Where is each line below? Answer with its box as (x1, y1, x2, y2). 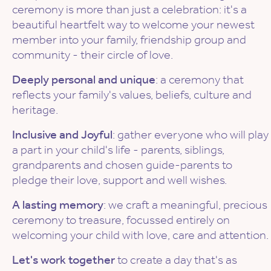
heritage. (12, 102, 58, 117)
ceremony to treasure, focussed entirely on (12, 212, 230, 227)
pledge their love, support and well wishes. (12, 172, 227, 188)
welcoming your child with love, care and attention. (12, 227, 269, 243)
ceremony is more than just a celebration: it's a (12, 2, 247, 17)
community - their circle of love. (12, 47, 173, 62)
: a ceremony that (155, 72, 244, 87)
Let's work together (12, 252, 115, 267)
